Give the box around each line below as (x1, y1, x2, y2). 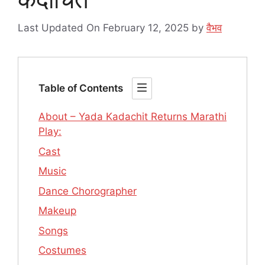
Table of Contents (38, 82, 123, 95)
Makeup (38, 205, 76, 217)
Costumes (38, 244, 86, 257)
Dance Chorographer (38, 185, 137, 197)
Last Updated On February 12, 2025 (18, 22, 189, 34)
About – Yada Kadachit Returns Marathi (38, 111, 227, 123)
